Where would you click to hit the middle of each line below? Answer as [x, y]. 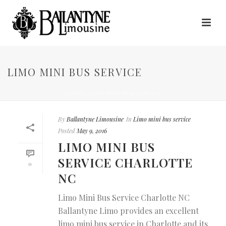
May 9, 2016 [92, 131]
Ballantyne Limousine [95, 119]
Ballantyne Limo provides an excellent [128, 211]
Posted [67, 131]
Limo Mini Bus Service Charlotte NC [124, 197]
